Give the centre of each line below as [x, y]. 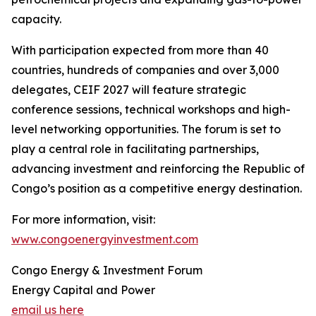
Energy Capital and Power [83, 290]
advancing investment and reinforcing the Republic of [158, 169]
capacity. [36, 19]
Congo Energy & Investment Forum [107, 270]
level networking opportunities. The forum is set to [146, 129]
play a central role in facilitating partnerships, [135, 149]
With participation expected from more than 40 [140, 50]
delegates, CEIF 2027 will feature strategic [129, 90]
